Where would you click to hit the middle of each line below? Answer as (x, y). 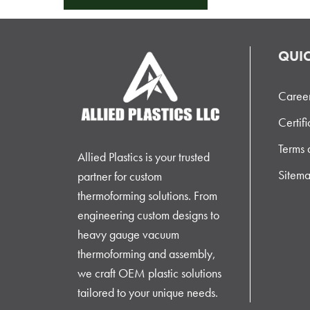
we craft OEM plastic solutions (149, 273)
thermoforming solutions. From (147, 195)
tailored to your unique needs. (148, 292)
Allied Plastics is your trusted (144, 156)
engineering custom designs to (148, 215)
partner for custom (120, 176)
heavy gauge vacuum (128, 234)
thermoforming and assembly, (147, 253)
